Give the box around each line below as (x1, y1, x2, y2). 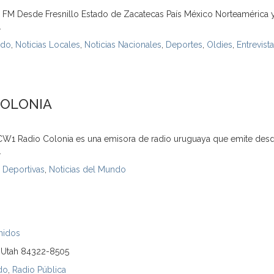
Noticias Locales (15, 40, 80, 50)
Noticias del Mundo (49, 165, 126, 174)
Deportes (166, 40, 202, 50)
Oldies (207, 40, 232, 50)
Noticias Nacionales (84, 40, 161, 50)
